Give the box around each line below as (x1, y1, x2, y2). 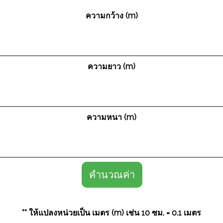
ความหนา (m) (87, 112, 136, 122)
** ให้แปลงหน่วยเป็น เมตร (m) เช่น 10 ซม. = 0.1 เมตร (22, 208, 201, 218)
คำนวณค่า (89, 169, 135, 180)
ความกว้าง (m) (85, 11, 138, 20)
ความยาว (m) (88, 62, 135, 71)
